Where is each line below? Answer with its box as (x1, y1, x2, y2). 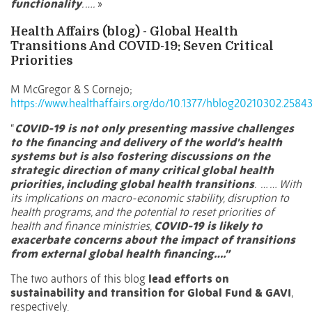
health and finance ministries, (10, 219, 154, 233)
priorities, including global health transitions (10, 177, 254, 192)
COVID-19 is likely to (154, 219, 263, 233)
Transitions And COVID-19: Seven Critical (10, 39, 274, 54)
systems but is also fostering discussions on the (10, 149, 270, 164)
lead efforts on (148, 272, 229, 286)
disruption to (227, 191, 289, 205)
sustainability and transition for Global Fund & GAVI (10, 286, 291, 300)
